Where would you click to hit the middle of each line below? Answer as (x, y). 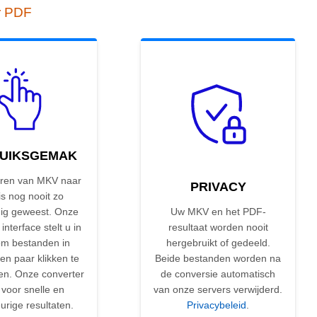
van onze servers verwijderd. (218, 290)
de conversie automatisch (218, 274)
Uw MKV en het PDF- (218, 212)
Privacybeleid (217, 305)
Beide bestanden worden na (218, 259)
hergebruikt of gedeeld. (218, 243)
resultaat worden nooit (218, 227)
